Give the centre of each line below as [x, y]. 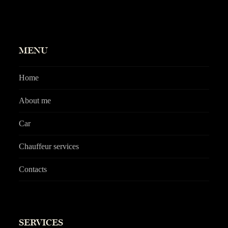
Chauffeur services [49, 147]
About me [35, 101]
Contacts [33, 169]
